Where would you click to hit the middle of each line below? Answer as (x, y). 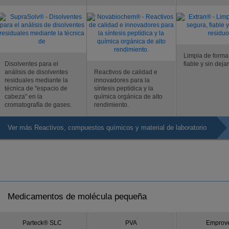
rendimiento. (111, 105)
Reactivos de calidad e (126, 72)
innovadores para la (122, 80)
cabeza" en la (24, 97)
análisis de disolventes (36, 72)
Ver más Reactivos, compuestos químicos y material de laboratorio (107, 128)
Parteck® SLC (42, 223)
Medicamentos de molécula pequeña (77, 197)
